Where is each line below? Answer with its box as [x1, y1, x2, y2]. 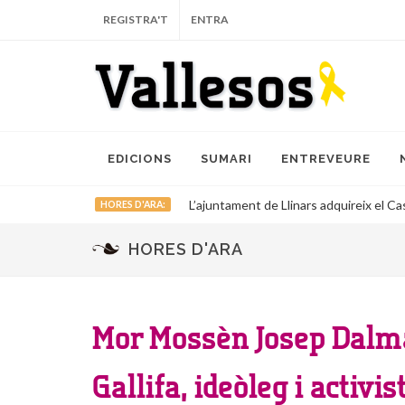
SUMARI [201, 152, 252, 165]
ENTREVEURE [281, 152, 371, 165]
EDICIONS [108, 152, 172, 165]
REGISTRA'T [103, 13, 168, 26]
